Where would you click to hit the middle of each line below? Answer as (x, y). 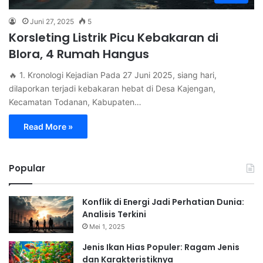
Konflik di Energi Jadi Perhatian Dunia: (163, 202)
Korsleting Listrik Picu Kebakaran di (114, 38)
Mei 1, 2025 (107, 227)
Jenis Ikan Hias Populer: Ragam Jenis (161, 247)
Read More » (48, 127)
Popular (27, 168)
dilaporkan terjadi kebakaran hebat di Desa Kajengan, (112, 89)
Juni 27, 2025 (52, 22)
